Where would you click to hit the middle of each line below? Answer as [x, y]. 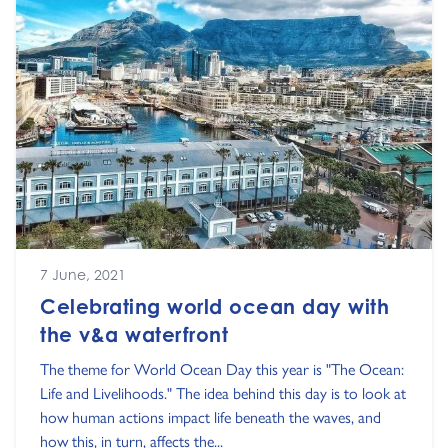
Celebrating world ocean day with [214, 306]
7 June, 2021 [83, 274]
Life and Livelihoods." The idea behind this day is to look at [223, 392]
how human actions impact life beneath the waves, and [210, 416]
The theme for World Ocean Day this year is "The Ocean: [222, 368]
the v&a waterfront [134, 334]
